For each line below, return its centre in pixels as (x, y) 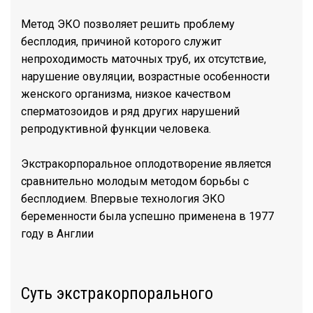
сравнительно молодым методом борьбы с (135, 181)
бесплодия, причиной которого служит (121, 42)
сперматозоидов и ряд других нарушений (130, 111)
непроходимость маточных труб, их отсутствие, (144, 59)
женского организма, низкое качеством (126, 94)
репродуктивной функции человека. (116, 129)
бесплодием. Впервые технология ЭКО (123, 199)
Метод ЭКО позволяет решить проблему (128, 24)
